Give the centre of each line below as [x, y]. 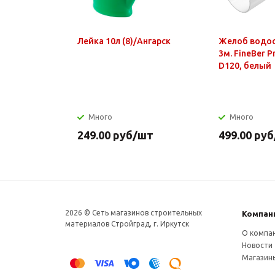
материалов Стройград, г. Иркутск [127, 223]
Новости [257, 245]
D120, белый [245, 65]
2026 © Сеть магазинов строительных [134, 212]
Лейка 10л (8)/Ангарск [124, 41]
